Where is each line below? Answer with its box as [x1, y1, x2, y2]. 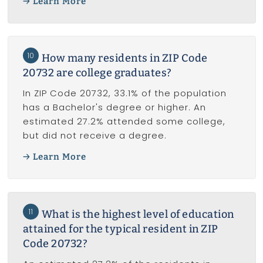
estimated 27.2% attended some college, [22, 114, 225, 127]
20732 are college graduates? [22, 66, 172, 79]
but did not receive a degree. [22, 129, 167, 141]
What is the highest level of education [41, 207, 234, 221]
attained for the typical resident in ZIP [22, 222, 218, 235]
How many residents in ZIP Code [41, 51, 208, 65]
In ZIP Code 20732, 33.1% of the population [22, 86, 227, 99]
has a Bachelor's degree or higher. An [22, 100, 206, 113]
